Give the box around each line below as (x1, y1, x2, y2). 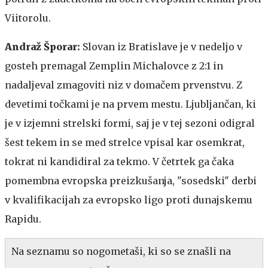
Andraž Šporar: (5, 40, 80, 53)
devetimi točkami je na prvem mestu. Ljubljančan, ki (5, 98, 256, 110)
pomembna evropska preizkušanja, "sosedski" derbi (5, 174, 257, 187)
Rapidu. (5, 212, 41, 225)
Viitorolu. (5, 11, 51, 24)
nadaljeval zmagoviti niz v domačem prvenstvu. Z (5, 78, 242, 91)
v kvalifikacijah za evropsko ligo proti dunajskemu (5, 193, 252, 206)
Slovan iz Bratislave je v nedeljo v (80, 40, 242, 53)
